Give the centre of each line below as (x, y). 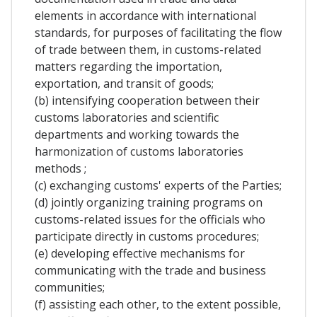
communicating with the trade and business (150, 271)
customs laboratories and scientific (127, 118)
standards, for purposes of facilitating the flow (158, 33)
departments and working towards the (137, 135)
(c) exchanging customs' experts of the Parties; (158, 186)
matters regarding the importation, (128, 67)
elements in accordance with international (145, 16)
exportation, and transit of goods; (124, 84)
